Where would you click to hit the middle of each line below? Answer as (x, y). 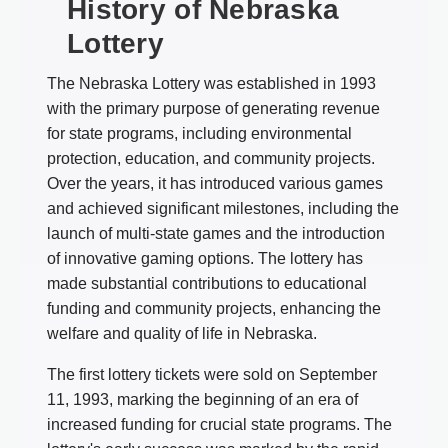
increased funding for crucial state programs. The (219, 424)
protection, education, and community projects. (211, 158)
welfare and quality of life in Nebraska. (182, 333)
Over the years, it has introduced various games (215, 183)
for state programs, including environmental (199, 133)
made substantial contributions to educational (207, 283)
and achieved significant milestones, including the (223, 208)
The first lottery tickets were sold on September (212, 374)
